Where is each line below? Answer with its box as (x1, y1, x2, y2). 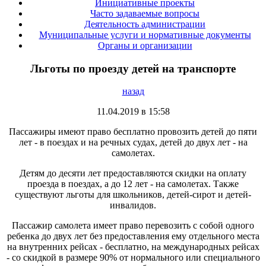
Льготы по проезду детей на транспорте (30, 62, 236, 75)
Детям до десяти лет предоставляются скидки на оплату (20, 168, 246, 179)
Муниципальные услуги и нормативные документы (39, 29, 251, 40)
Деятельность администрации (84, 18, 205, 29)
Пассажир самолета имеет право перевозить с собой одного (12, 220, 254, 231)
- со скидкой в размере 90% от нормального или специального (6, 252, 260, 263)
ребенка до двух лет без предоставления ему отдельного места (7, 231, 259, 242)
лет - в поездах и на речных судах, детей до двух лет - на (18, 137, 248, 148)
